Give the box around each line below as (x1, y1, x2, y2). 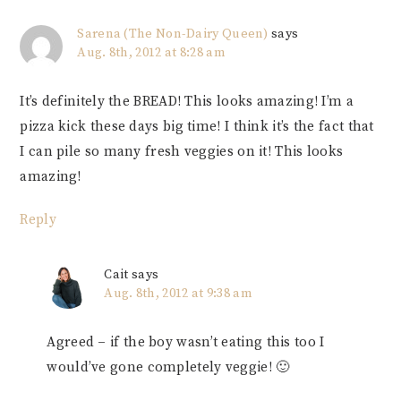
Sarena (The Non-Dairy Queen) (77, 26, 269, 43)
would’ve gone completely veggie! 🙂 (47, 359, 290, 377)
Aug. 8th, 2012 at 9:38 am (104, 286, 252, 303)
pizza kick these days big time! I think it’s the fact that (20, 118, 374, 136)
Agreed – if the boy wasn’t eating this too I (47, 334, 325, 352)
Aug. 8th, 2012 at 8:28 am (77, 45, 226, 62)
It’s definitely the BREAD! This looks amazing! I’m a (20, 93, 354, 111)
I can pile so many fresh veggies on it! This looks (20, 143, 344, 161)
